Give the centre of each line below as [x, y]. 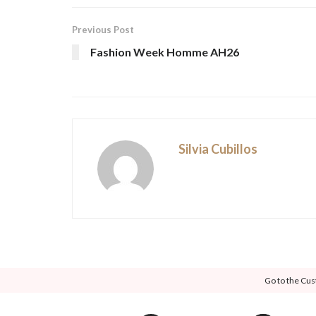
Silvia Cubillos [218, 148]
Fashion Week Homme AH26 [165, 51]
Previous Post [103, 29]
